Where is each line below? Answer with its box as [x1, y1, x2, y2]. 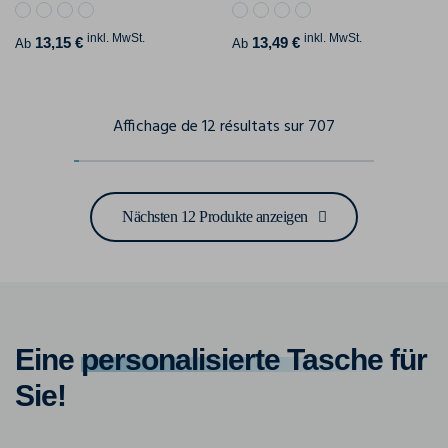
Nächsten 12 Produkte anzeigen [122, 208, 308, 226]
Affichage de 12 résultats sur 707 [113, 114, 335, 141]
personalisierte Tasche [81, 343, 383, 377]
